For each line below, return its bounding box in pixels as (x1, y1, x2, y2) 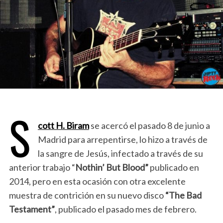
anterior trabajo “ (8, 162, 75, 173)
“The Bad (165, 190, 202, 201)
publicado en (149, 162, 199, 173)
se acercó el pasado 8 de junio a (89, 120, 210, 131)
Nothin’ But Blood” (75, 162, 150, 173)
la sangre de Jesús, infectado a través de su (37, 148, 203, 159)
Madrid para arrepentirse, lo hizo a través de (37, 134, 208, 145)
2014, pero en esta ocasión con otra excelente (8, 176, 186, 187)
